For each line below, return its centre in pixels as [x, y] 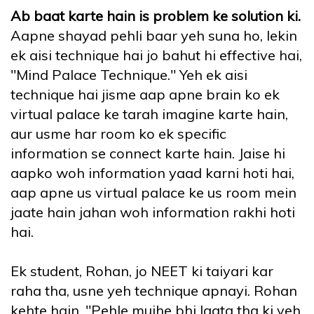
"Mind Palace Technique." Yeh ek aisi [129, 75]
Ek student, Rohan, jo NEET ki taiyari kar [142, 271]
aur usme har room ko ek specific [118, 134]
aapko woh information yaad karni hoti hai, [152, 173]
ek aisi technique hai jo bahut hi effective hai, [156, 55]
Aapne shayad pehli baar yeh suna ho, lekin [154, 36]
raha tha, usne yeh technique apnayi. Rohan [154, 291]
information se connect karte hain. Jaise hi [148, 153]
